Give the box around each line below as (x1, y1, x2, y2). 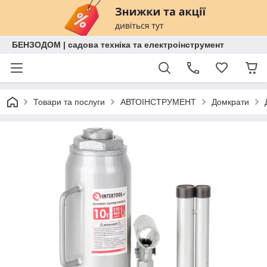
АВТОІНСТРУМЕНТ (120, 97, 196, 107)
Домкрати (212, 97, 249, 107)
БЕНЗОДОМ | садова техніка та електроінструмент (12, 40, 224, 49)
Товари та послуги (33, 97, 105, 107)
